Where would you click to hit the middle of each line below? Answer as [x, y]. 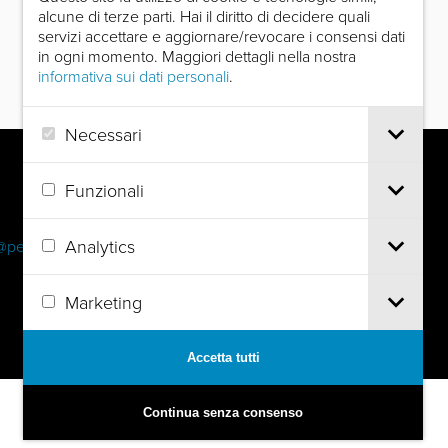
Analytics [100, 245]
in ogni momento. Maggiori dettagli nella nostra [197, 56]
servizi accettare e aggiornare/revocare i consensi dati [221, 36]
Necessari [103, 133]
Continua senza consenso [223, 412]
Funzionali [104, 189]
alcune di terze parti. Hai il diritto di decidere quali [204, 16]
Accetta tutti [223, 357]
